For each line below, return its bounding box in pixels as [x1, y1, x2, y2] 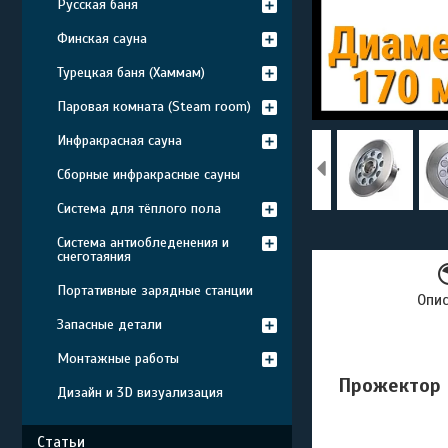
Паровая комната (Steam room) [57, 98, 251, 115]
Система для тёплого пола [57, 200, 221, 217]
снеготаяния [57, 248, 131, 265]
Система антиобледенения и [57, 234, 229, 251]
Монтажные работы [57, 350, 179, 367]
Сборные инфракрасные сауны [57, 166, 240, 183]
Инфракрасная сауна [57, 132, 182, 149]
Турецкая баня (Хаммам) [57, 64, 205, 81]
